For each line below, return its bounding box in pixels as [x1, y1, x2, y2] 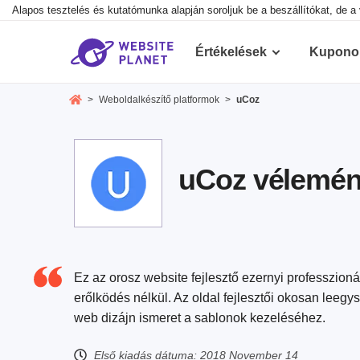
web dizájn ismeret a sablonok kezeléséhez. [74, 311, 325, 325]
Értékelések [195, 45, 267, 59]
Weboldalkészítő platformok [98, 94, 219, 106]
